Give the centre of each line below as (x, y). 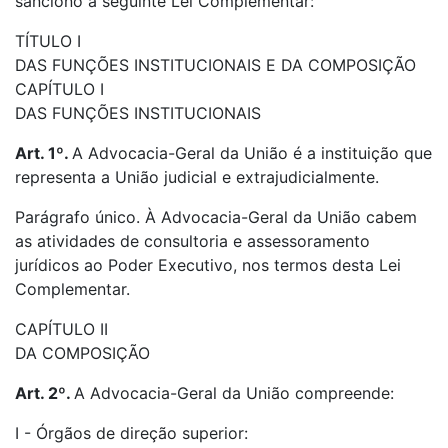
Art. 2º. (44, 393)
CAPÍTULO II (61, 329)
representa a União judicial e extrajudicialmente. (197, 177)
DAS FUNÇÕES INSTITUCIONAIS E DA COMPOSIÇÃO (215, 65)
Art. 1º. (43, 153)
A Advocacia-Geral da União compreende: (234, 393)
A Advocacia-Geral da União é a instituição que (252, 153)
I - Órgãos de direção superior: (131, 433)
